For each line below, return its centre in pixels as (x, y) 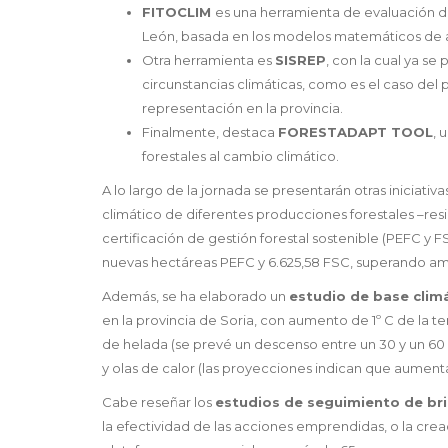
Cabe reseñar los (158, 402)
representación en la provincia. (242, 108)
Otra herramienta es (208, 60)
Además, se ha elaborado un (195, 296)
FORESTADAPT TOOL (355, 132)
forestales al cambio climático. (240, 156)
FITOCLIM (178, 12)
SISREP (300, 60)
